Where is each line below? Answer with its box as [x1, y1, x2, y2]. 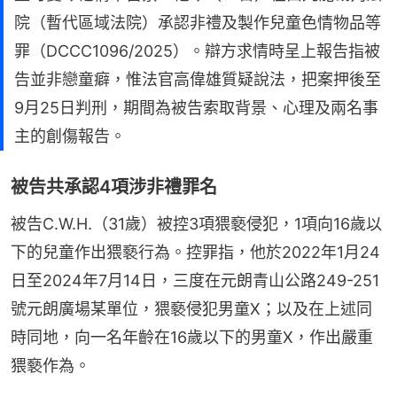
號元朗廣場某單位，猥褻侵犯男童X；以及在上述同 [11, 299, 372, 318]
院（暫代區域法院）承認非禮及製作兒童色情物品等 [14, 12, 381, 32]
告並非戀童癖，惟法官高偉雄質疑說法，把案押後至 [14, 69, 381, 89]
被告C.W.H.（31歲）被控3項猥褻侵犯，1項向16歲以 [11, 214, 382, 233]
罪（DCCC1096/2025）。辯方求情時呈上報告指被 [14, 41, 380, 60]
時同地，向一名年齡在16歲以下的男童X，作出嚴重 [11, 327, 373, 346]
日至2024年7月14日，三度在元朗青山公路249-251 [11, 270, 379, 290]
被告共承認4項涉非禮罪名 [11, 175, 217, 198]
